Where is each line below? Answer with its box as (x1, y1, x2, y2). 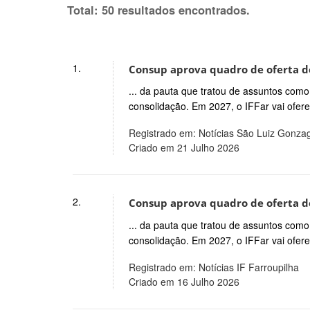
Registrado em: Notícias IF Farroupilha (128, 260, 299, 275)
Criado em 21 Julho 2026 (128, 140, 239, 155)
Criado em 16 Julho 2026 (128, 275, 239, 289)
